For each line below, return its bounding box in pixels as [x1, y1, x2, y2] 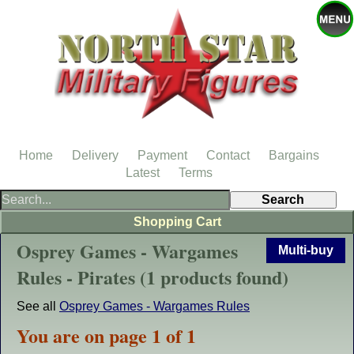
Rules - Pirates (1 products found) [17, 263, 288, 291]
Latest [126, 166, 160, 179]
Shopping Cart [133, 215, 221, 228]
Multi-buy [278, 243, 333, 257]
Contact [206, 149, 250, 162]
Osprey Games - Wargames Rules [59, 299, 250, 313]
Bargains [269, 149, 319, 162]
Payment [137, 149, 187, 162]
